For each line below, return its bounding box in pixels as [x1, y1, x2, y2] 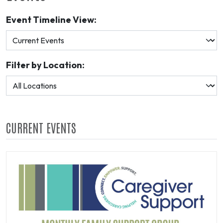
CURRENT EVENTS [6, 119, 76, 135]
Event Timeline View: [6, 14, 97, 26]
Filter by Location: [6, 59, 85, 71]
